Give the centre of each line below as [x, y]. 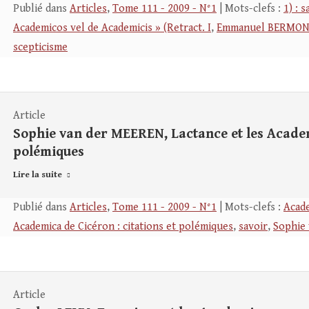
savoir [253, 227]
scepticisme [40, 47]
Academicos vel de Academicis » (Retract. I [112, 28]
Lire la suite [38, 175]
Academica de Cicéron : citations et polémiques [123, 227]
